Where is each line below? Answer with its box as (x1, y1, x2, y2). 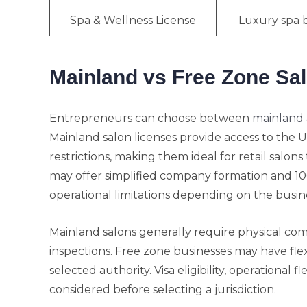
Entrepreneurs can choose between (49, 112, 252, 125)
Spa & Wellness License (70, 14, 196, 27)
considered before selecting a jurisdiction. (49, 283, 276, 296)
